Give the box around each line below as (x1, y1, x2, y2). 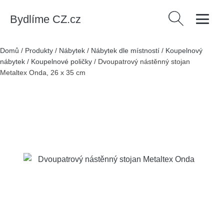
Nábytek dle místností (91, 46, 159, 54)
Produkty (25, 46, 53, 54)
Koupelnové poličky (31, 57, 92, 65)
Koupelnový (165, 46, 202, 54)
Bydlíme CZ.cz (10, 12, 81, 25)
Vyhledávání (166, 12, 210, 21)
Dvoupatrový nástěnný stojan (98, 57, 190, 65)
